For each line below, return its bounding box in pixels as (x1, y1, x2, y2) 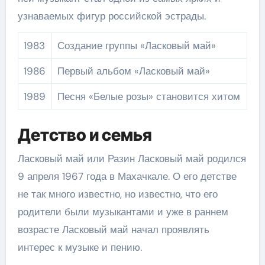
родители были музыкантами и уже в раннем (17, 205, 228, 218)
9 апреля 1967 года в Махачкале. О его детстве (17, 169, 237, 183)
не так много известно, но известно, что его (17, 187, 218, 201)
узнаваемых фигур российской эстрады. (17, 9, 206, 22)
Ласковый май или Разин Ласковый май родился (17, 151, 246, 165)
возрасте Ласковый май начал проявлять (17, 222, 209, 236)
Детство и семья (17, 125, 152, 145)
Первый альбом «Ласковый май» (57, 64, 210, 77)
